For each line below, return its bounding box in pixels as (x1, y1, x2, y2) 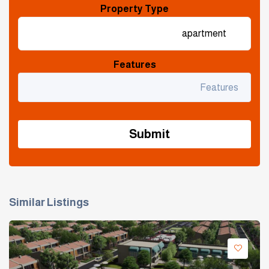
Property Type (100, 3, 169, 14)
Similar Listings (9, 196, 89, 208)
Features (113, 59, 156, 70)
